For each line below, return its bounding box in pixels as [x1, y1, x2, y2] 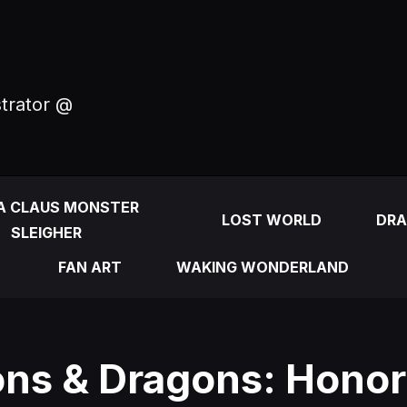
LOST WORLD [222, 211, 322, 229]
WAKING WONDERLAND [176, 258, 349, 276]
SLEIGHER [11, 223, 82, 242]
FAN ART [58, 258, 122, 276]
